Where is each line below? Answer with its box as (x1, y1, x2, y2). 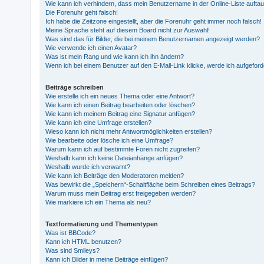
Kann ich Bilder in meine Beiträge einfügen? (45, 255, 169, 263)
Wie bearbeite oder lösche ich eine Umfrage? (45, 136, 174, 144)
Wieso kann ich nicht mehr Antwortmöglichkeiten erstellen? (45, 127, 213, 135)
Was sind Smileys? (45, 246, 100, 254)
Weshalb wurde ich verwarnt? (45, 163, 131, 170)
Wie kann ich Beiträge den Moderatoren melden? (45, 171, 184, 179)
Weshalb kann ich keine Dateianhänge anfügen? (45, 154, 183, 161)
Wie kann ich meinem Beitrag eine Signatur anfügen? (45, 110, 196, 117)
